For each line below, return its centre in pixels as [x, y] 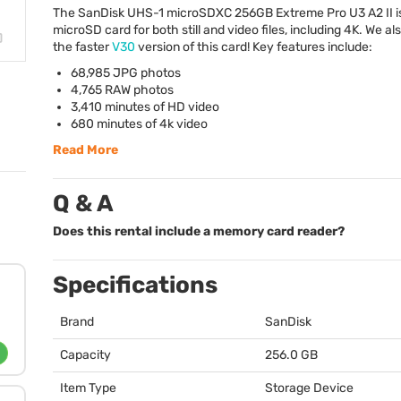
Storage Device [309, 388]
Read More [85, 150]
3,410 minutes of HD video [145, 107]
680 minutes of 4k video [139, 124]
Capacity [85, 355]
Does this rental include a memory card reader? [199, 231]
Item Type [88, 388]
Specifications [135, 285]
